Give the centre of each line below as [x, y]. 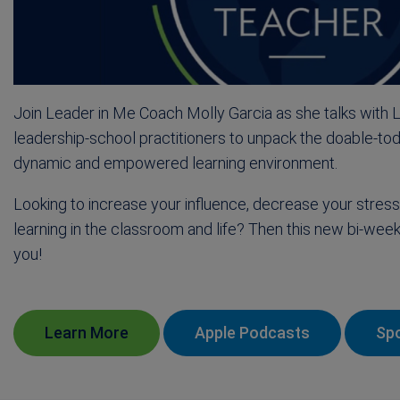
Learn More [86, 333]
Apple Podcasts [252, 333]
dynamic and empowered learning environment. [175, 163]
